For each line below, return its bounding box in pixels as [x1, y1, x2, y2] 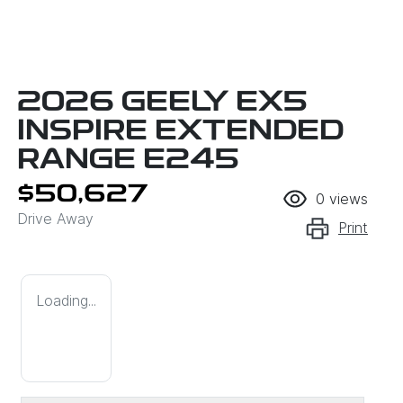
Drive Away [17, 210, 94, 228]
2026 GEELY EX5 [17, 89, 308, 119]
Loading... [36, 291, 96, 310]
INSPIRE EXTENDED [17, 118, 344, 148]
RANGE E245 [17, 147, 239, 176]
